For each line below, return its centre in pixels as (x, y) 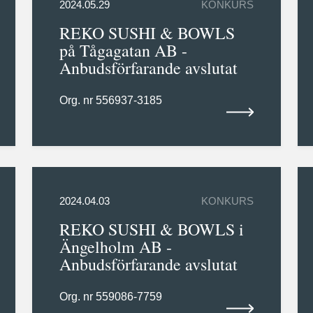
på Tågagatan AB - (123, 51)
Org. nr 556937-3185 (110, 101)
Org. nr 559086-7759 (110, 297)
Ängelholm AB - (115, 247)
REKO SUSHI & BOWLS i (151, 230)
